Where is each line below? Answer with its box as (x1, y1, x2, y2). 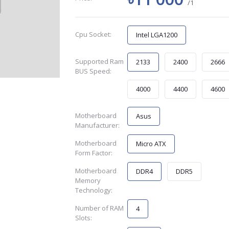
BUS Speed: (75, 66, 111, 76)
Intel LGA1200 (136, 30, 178, 39)
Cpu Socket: (75, 30, 111, 39)
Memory (75, 176, 101, 185)
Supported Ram (75, 57, 124, 66)
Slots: (75, 213, 92, 222)
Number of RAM (75, 203, 124, 213)
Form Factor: (75, 148, 112, 157)
